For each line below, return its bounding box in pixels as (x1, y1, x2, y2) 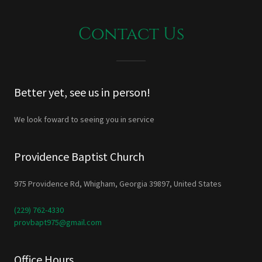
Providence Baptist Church (14, 149, 144, 164)
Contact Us (78, 23, 184, 46)
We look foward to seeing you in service (14, 114, 154, 125)
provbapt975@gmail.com (14, 217, 102, 228)
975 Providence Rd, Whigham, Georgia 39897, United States (14, 178, 222, 189)
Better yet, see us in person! (14, 85, 150, 100)
